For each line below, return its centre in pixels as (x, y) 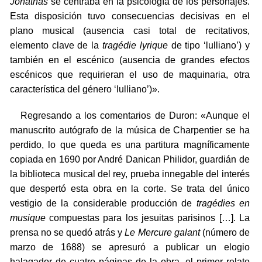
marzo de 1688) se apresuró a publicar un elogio (130, 247)
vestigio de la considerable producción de (103, 204)
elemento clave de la (56, 46)
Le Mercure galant (162, 233)
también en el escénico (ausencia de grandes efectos (130, 60)
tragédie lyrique (135, 46)
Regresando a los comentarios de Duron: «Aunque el (130, 116)
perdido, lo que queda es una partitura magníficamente (130, 145)
